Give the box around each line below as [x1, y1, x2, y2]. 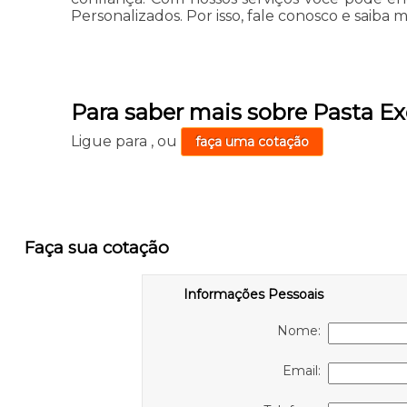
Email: [282, 362, 328, 380]
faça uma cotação [195, 134, 310, 151]
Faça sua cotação [24, 236, 169, 258]
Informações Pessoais [183, 286, 323, 303]
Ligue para [71, 133, 152, 151]
